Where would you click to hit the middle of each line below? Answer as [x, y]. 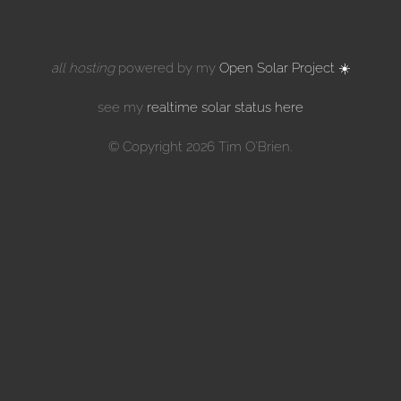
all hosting [82, 68]
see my [122, 107]
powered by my [166, 68]
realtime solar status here [225, 107]
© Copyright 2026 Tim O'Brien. [200, 146]
